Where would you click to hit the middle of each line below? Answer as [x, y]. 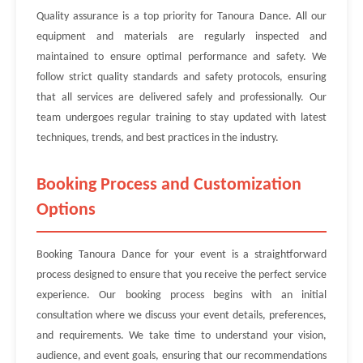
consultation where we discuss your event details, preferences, [181, 316]
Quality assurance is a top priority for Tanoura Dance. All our [181, 17]
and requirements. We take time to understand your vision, [181, 336]
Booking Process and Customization [169, 185]
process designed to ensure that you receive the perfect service [181, 275]
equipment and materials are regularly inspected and [181, 37]
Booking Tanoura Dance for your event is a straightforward [181, 255]
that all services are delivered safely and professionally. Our [181, 98]
